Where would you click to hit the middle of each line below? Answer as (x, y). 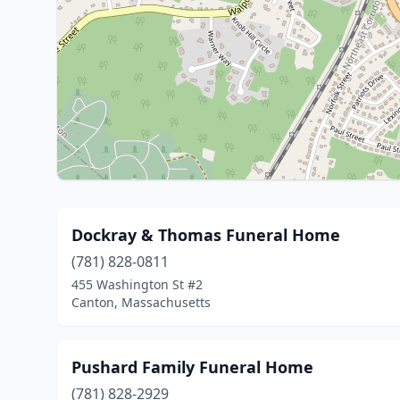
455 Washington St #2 (137, 284)
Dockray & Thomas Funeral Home (206, 235)
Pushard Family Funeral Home (192, 367)
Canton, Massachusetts (141, 302)
